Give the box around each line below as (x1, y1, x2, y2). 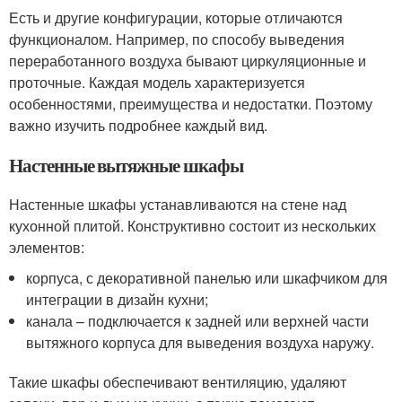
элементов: (9, 236, 84, 258)
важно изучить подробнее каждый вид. (9, 114, 267, 135)
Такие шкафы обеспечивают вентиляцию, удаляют (9, 371, 346, 392)
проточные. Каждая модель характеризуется (9, 71, 305, 92)
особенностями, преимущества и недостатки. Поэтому (9, 92, 372, 114)
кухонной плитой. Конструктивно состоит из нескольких (9, 214, 376, 236)
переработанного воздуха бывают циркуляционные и (9, 49, 366, 71)
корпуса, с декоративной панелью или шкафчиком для (26, 267, 389, 288)
